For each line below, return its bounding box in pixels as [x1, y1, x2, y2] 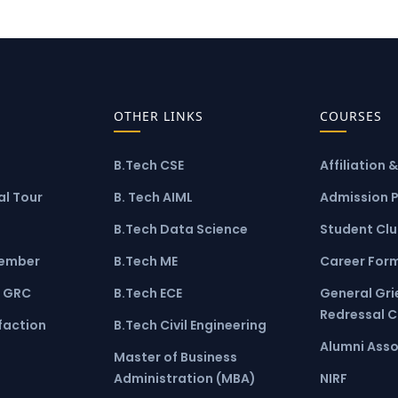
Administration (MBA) [113, 369, 256, 387]
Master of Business [113, 347, 237, 366]
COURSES [320, 107, 383, 124]
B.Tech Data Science [113, 219, 248, 238]
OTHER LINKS [113, 107, 203, 124]
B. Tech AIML [113, 187, 193, 206]
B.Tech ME [113, 251, 178, 270]
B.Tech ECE [113, 283, 182, 302]
